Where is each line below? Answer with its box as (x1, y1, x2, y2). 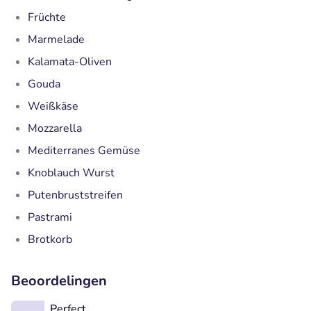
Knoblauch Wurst (28, 165, 115, 180)
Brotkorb (28, 231, 72, 247)
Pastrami (28, 209, 72, 225)
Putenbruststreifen (28, 187, 123, 203)
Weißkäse (28, 98, 78, 114)
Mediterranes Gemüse (28, 142, 140, 158)
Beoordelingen (11, 271, 107, 290)
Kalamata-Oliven (28, 53, 112, 69)
